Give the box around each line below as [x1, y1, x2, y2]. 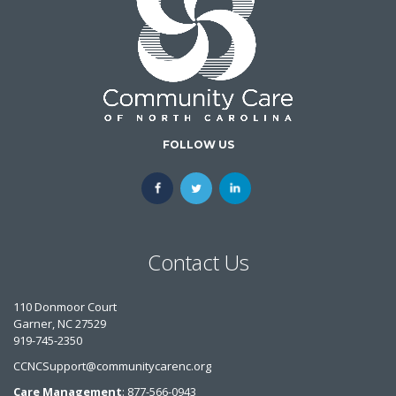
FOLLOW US [162, 137, 234, 151]
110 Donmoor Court [13, 298, 117, 315]
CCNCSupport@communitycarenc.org [13, 357, 211, 374]
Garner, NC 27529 [13, 315, 106, 331]
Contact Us [147, 247, 249, 277]
